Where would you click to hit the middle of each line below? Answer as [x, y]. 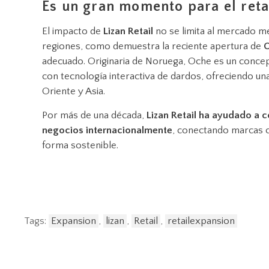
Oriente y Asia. [74, 91]
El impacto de [73, 31]
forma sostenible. [80, 145]
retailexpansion [201, 221]
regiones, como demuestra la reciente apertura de [153, 46]
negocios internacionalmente [107, 130]
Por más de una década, [94, 115]
